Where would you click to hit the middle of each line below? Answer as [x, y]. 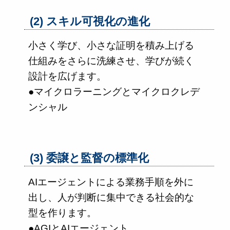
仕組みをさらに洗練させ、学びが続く [111, 61]
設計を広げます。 [67, 76]
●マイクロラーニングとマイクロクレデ [114, 91]
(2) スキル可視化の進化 [90, 21]
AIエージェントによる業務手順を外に [111, 182]
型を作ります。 [62, 213]
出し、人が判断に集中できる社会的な [111, 198]
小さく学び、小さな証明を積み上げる [111, 45]
